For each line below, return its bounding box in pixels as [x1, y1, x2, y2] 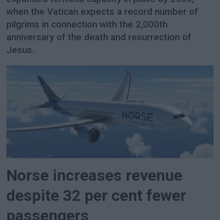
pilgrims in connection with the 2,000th [6, 19, 168, 30]
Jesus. [6, 44, 35, 55]
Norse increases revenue [6, 166, 183, 185]
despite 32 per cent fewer [6, 186, 187, 205]
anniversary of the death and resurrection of [6, 31, 192, 43]
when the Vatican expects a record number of [6, 6, 198, 17]
